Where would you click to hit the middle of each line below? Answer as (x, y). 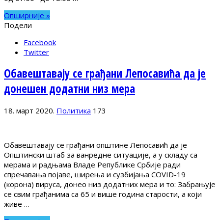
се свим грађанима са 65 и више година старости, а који (103, 194)
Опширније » (27, 15)
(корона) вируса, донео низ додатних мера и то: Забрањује (110, 184)
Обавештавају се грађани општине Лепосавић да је (96, 145)
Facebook (40, 42)
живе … (17, 204)
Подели (18, 25)
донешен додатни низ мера (69, 89)
